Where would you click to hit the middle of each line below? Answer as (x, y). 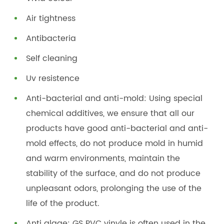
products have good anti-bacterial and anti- (117, 129)
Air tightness (51, 19)
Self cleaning (52, 59)
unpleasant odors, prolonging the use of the (114, 189)
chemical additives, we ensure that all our (110, 114)
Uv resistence (53, 79)
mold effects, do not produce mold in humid (115, 144)
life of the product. (63, 204)
